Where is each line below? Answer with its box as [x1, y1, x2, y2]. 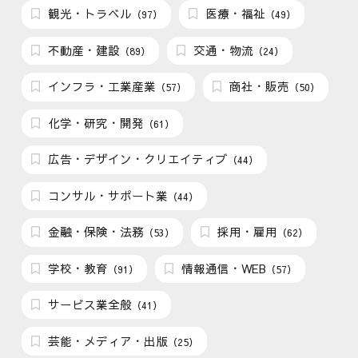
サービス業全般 [45, 296, 133, 313]
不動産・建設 [45, 42, 121, 58]
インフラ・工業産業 [45, 78, 157, 95]
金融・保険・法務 [45, 224, 145, 241]
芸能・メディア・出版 [45, 332, 169, 349]
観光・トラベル [45, 6, 133, 22]
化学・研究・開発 [45, 114, 145, 131]
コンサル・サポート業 [45, 187, 169, 204]
